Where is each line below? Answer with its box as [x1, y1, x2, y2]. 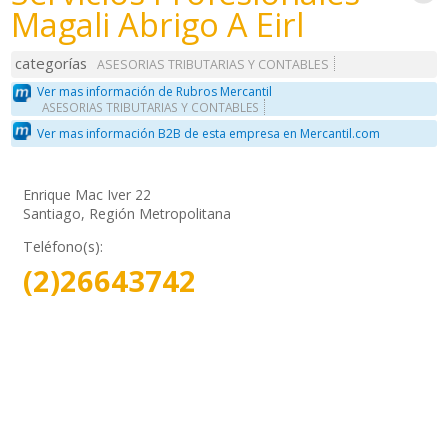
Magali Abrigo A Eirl [11, 2, 305, 47]
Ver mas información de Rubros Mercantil [37, 82, 273, 100]
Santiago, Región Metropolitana [23, 203, 232, 223]
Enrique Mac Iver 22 [23, 184, 152, 204]
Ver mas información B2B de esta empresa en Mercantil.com [37, 125, 381, 143]
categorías [15, 53, 88, 74]
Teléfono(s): [23, 236, 104, 256]
